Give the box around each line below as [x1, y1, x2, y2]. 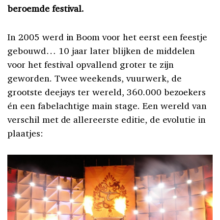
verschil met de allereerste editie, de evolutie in [7, 113, 206, 125]
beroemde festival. [7, 2, 87, 14]
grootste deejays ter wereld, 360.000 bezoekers [7, 85, 206, 98]
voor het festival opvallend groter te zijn [7, 58, 174, 70]
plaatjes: [7, 127, 43, 139]
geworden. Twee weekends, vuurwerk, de [7, 72, 182, 84]
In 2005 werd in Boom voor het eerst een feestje [7, 30, 208, 43]
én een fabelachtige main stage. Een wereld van [7, 99, 207, 111]
